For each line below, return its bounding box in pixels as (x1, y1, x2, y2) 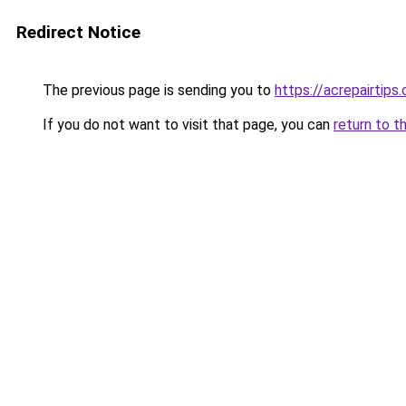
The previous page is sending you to (39, 82, 275, 99)
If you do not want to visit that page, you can (39, 116, 333, 133)
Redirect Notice (16, 22, 140, 43)
